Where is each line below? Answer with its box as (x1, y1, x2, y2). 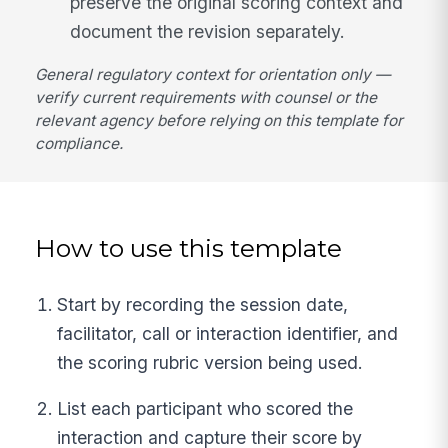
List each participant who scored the (57, 398, 354, 420)
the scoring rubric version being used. (57, 351, 364, 373)
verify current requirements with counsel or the (35, 88, 378, 108)
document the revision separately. (70, 20, 346, 42)
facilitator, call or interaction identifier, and (57, 322, 399, 344)
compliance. (35, 134, 124, 154)
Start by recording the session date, (57, 293, 349, 315)
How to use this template (35, 233, 343, 264)
